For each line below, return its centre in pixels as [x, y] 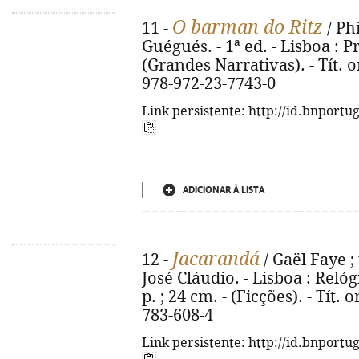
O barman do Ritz [248, 27]
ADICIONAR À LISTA [224, 190]
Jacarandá [216, 259]
